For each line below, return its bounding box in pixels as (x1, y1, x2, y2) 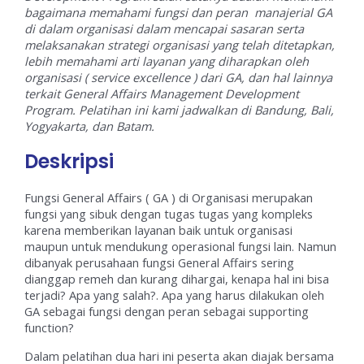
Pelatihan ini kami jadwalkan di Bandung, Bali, (79, 102, 335, 119)
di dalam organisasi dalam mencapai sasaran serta (24, 20, 305, 37)
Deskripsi (24, 148, 115, 175)
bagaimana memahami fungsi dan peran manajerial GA (24, 4, 333, 21)
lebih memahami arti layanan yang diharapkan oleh (24, 53, 310, 70)
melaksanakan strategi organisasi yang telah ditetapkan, (24, 37, 336, 54)
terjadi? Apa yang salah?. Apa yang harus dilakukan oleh (24, 287, 325, 304)
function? (24, 319, 75, 336)
